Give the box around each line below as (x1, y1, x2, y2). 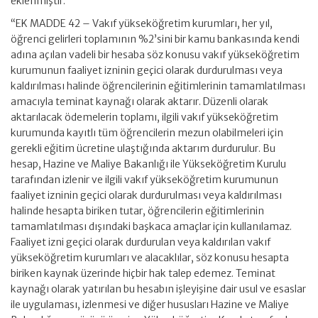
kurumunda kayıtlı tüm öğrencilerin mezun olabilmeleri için (11, 126, 283, 139)
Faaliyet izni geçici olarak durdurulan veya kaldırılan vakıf (11, 236, 270, 248)
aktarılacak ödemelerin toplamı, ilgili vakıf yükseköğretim (11, 111, 278, 124)
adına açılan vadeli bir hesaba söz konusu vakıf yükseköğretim (11, 48, 300, 61)
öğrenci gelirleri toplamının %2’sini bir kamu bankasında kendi (11, 33, 300, 45)
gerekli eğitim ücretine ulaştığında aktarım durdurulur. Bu (11, 142, 275, 155)
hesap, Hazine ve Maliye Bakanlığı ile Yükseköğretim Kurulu (11, 158, 286, 170)
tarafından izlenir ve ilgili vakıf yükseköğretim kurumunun (11, 173, 278, 186)
